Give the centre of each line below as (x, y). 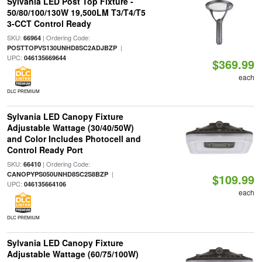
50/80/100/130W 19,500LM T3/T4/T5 (76, 12)
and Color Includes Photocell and (74, 139)
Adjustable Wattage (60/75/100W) (73, 254)
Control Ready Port (45, 150)
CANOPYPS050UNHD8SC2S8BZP (57, 174)
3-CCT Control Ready (49, 23)
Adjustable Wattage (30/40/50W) (70, 127)
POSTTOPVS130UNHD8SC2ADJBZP (62, 48)
